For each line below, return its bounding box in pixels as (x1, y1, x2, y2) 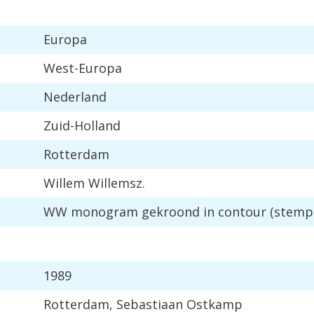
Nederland (43, 88, 107, 105)
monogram (71, 203, 138, 220)
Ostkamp (186, 296, 243, 313)
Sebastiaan (116, 296, 183, 313)
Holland (74, 117, 121, 134)
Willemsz (88, 175, 142, 191)
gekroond (142, 203, 200, 220)
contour (218, 203, 266, 220)
